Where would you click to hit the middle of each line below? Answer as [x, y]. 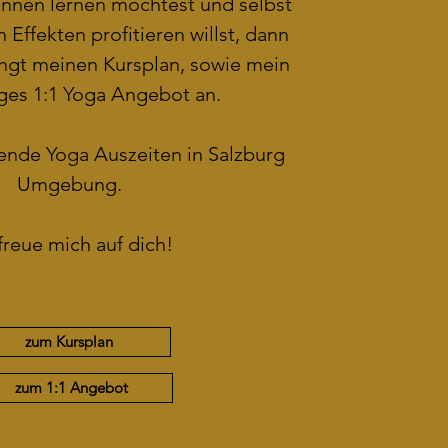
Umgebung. [70, 184]
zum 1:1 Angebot [71, 387]
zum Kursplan [69, 341]
